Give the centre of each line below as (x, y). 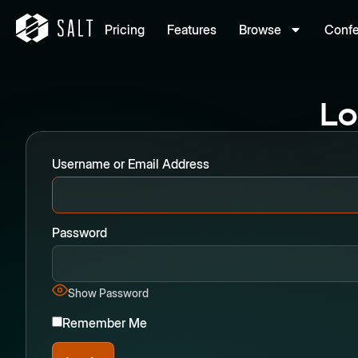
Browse (260, 30)
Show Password (108, 292)
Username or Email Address (131, 164)
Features (192, 30)
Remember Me (105, 323)
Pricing (125, 30)
